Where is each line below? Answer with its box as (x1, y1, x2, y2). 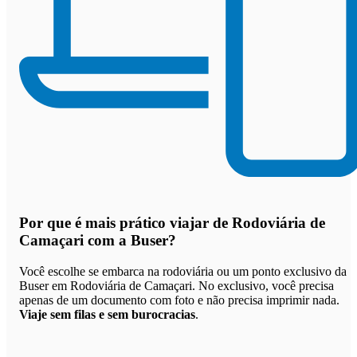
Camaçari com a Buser (19, 232, 168, 249)
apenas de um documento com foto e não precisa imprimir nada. (19, 292, 339, 307)
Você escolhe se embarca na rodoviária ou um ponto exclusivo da (19, 264, 347, 278)
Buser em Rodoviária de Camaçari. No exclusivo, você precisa (19, 278, 334, 292)
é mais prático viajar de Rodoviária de (75, 214, 325, 232)
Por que (19, 214, 75, 232)
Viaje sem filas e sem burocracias (19, 307, 195, 321)
